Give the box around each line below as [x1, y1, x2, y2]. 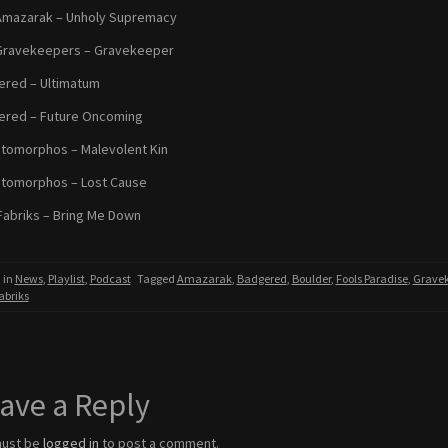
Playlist [47, 271, 85, 287]
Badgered [236, 271, 287, 287]
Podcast [89, 271, 131, 287]
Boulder [291, 271, 331, 287]
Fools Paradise [335, 271, 408, 287]
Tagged [136, 271, 177, 287]
